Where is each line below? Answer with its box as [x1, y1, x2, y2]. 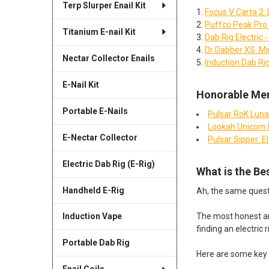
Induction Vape [62, 211, 122, 222]
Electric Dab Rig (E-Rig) [62, 159, 155, 169]
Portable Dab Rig [62, 238, 130, 248]
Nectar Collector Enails [62, 53, 155, 63]
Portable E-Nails [62, 106, 128, 116]
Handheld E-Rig [62, 185, 124, 195]
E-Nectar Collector [62, 132, 138, 142]
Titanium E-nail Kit [62, 26, 136, 37]
